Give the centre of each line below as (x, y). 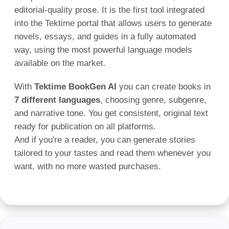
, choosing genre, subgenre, (153, 100)
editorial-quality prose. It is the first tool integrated (109, 10)
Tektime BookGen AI (75, 86)
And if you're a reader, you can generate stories (105, 140)
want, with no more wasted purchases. (88, 166)
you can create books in (164, 86)
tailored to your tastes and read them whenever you (112, 153)
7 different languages (57, 100)
